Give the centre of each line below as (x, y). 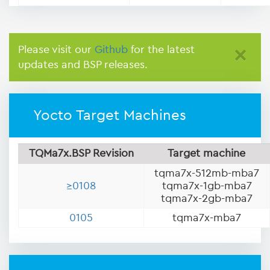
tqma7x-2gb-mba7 (207, 199)
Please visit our (56, 50)
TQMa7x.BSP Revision (81, 153)
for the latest (161, 50)
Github (111, 50)
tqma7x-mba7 (207, 218)
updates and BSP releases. (83, 65)
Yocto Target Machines (110, 116)
